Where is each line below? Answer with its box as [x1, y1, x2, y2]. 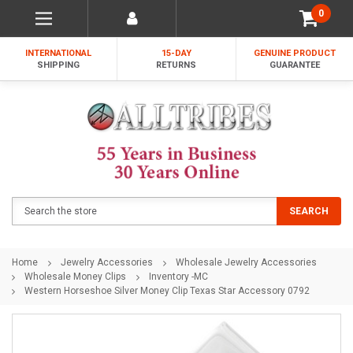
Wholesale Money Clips [24, 270, 126, 282]
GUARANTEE [269, 60, 320, 70]
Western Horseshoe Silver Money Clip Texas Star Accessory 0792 [24, 284, 310, 296]
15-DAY [161, 48, 191, 58]
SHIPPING [37, 60, 80, 70]
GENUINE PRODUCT [253, 48, 336, 58]
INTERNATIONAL [25, 48, 92, 58]
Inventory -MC [149, 270, 208, 282]
